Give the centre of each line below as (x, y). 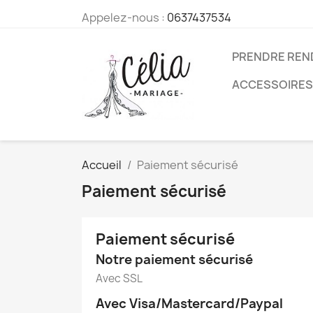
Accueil (102, 165)
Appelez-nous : (124, 17)
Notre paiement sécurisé (174, 260)
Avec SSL (119, 278)
